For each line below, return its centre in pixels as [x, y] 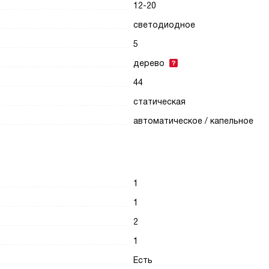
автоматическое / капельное [194, 121]
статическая [160, 101]
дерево [149, 63]
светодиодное [165, 25]
